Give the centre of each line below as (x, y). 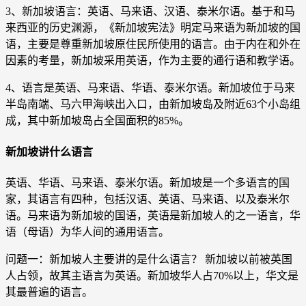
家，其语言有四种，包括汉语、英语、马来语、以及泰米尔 (148, 199)
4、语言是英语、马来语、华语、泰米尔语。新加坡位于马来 (150, 88)
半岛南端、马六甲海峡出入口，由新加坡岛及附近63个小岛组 (153, 105)
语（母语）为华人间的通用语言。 (87, 232)
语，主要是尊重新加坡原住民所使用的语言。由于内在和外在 (153, 44)
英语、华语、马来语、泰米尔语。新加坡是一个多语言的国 (148, 183)
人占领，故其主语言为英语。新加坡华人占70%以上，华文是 (152, 276)
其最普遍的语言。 (49, 292)
